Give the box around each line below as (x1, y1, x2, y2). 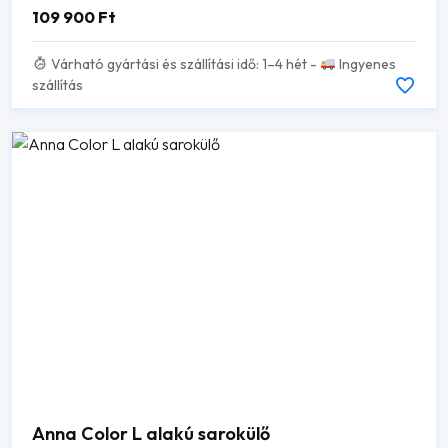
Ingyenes (335, 54, 396, 73)
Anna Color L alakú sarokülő (32, 422, 270, 446)
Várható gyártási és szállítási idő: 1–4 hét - (47, 54, 320, 73)
